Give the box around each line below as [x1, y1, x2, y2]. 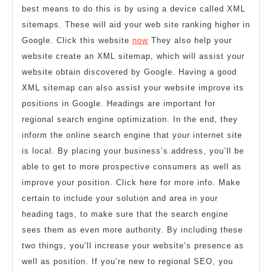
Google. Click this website [22, 36, 132, 46]
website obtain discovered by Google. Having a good [22, 67, 237, 77]
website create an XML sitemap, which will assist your [22, 52, 245, 61]
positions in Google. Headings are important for [22, 99, 216, 109]
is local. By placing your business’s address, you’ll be [22, 146, 244, 156]
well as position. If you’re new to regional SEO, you [22, 257, 233, 267]
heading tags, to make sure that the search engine [22, 209, 228, 219]
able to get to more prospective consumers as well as [22, 162, 242, 172]
